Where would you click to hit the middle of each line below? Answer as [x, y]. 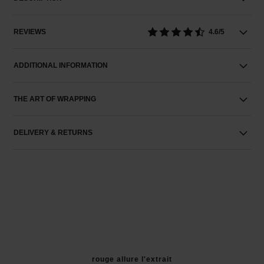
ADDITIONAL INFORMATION [61, 65]
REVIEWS [30, 32]
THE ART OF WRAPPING [55, 99]
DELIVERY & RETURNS [53, 133]
